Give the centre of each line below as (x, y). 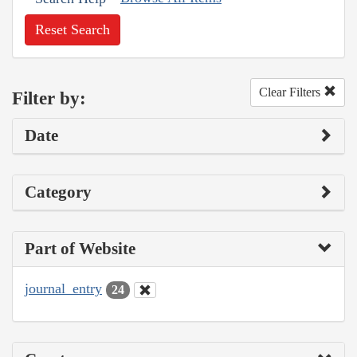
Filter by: (49, 98)
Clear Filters (291, 92)
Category (58, 192)
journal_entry (63, 289)
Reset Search (73, 30)
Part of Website (80, 249)
